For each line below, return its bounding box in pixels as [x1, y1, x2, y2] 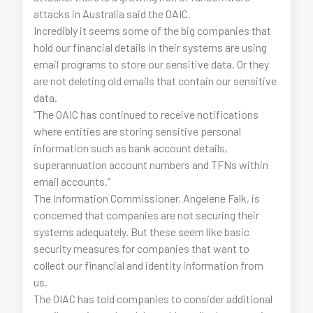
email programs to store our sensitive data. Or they [34, 57, 270, 71]
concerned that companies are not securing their [34, 208, 260, 221]
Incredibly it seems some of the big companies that [34, 24, 272, 37]
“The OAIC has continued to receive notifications [34, 108, 259, 121]
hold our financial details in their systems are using [34, 41, 268, 54]
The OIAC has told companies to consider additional [34, 292, 273, 305]
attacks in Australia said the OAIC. [34, 7, 191, 20]
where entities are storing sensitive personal [34, 124, 242, 138]
